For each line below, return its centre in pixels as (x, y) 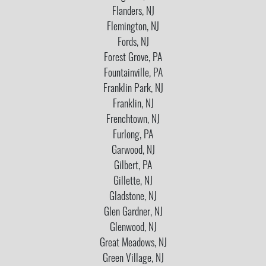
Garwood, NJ (133, 151)
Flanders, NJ (133, 12)
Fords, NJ (133, 43)
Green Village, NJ (133, 259)
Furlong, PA (133, 135)
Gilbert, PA (133, 166)
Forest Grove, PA (133, 58)
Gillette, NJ (133, 182)
